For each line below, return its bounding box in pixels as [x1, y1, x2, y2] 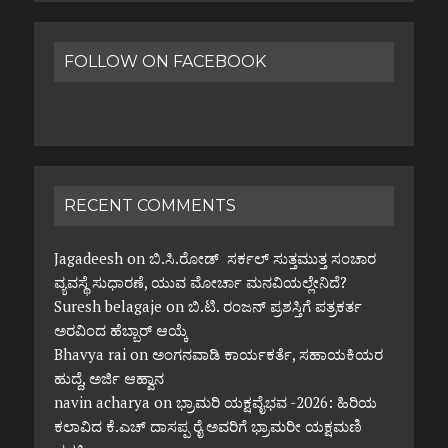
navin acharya [53, 392, 150, 413]
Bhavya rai [53, 344, 126, 365]
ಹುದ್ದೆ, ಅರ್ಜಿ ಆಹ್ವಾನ [53, 368, 164, 389]
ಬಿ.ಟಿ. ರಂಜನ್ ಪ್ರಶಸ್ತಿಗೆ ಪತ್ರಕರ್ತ [187, 296, 362, 317]
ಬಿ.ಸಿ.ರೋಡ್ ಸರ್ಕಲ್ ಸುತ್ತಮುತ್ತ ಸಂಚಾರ [148, 248, 376, 269]
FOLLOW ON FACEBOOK [63, 52, 266, 72]
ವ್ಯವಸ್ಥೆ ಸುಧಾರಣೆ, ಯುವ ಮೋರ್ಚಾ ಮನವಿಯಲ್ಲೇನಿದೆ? [53, 272, 347, 293]
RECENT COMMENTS [63, 196, 236, 216]
